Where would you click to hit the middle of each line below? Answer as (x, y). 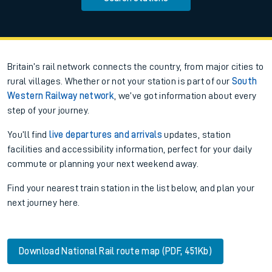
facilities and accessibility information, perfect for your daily (130, 149)
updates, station (196, 134)
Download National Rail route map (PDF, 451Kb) (115, 251)
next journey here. (44, 202)
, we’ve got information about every (185, 96)
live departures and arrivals (106, 134)
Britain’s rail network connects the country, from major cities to (136, 66)
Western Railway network (61, 96)
